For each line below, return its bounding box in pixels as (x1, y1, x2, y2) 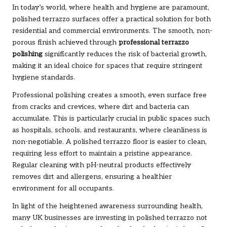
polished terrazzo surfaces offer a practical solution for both (12, 15, 211, 23)
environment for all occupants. (12, 184, 114, 193)
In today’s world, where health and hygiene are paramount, (12, 3, 209, 12)
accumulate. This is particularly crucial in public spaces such (12, 114, 210, 123)
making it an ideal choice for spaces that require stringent (12, 61, 203, 70)
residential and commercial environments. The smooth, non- (12, 26, 212, 35)
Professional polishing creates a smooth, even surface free (12, 91, 207, 99)
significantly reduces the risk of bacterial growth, (43, 50, 207, 58)
